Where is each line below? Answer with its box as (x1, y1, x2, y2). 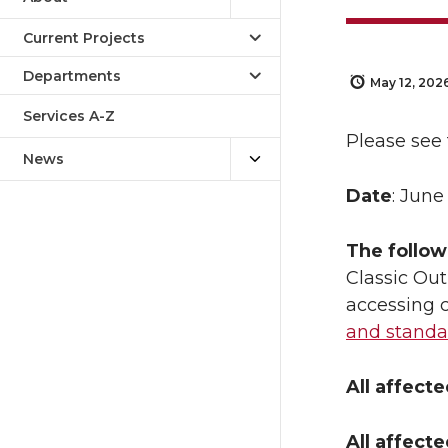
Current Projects (23, 29, 145, 47)
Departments (23, 67, 121, 85)
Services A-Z (23, 107, 115, 125)
